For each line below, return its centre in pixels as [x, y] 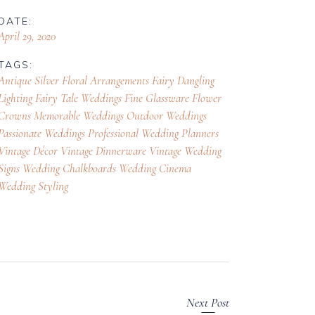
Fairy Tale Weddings [79, 98]
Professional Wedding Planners [154, 133]
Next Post [208, 302]
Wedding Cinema [155, 168]
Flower [207, 98]
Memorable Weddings [79, 116]
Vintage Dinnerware [104, 151]
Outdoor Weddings [167, 116]
